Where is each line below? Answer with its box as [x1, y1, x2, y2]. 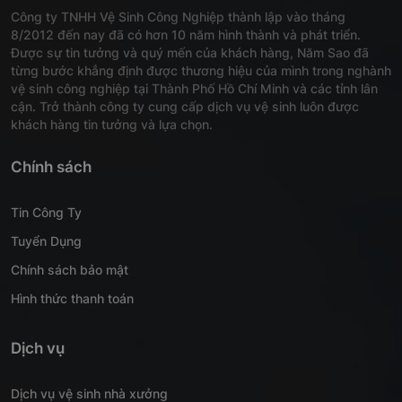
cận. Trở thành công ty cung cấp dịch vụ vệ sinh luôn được [11, 99, 359, 115]
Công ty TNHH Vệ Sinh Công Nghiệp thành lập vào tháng [11, 9, 345, 25]
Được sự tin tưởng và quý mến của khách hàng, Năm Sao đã [11, 45, 369, 61]
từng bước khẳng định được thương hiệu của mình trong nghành [11, 63, 391, 79]
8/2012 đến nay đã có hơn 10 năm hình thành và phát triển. [11, 27, 361, 43]
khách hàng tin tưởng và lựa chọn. [11, 117, 213, 133]
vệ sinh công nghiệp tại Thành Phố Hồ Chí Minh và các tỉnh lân [11, 81, 378, 97]
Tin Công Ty [11, 205, 82, 221]
